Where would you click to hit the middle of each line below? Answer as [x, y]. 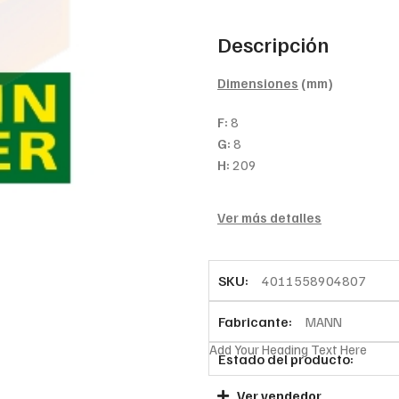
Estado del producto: [285, 358]
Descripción [273, 43]
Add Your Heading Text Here [288, 349]
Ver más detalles [269, 217]
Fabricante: [255, 321]
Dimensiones [257, 82]
